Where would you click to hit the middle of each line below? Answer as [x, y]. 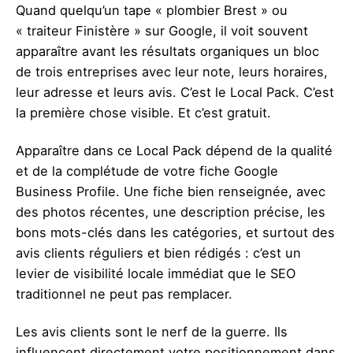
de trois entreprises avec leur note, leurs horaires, [172, 71]
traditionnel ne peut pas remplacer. [124, 294]
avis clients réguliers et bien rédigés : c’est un [158, 253]
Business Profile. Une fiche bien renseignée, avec [171, 191]
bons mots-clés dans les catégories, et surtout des [175, 232]
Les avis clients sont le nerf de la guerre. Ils [152, 331]
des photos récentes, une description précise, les [171, 212]
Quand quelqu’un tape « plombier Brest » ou [152, 10]
